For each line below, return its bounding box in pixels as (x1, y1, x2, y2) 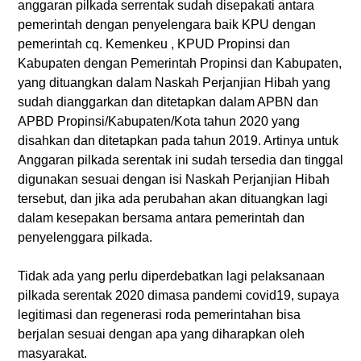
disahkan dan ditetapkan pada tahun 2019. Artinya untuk (18, 134, 342, 148)
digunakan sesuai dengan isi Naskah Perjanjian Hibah (18, 172, 330, 187)
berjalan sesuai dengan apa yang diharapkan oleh (18, 327, 305, 342)
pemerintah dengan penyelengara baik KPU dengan (18, 18, 316, 32)
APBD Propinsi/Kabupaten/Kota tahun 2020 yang (18, 114, 300, 129)
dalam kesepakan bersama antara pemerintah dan (18, 211, 305, 226)
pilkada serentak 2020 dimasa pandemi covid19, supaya (18, 288, 339, 303)
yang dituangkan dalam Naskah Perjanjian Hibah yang (18, 76, 330, 90)
